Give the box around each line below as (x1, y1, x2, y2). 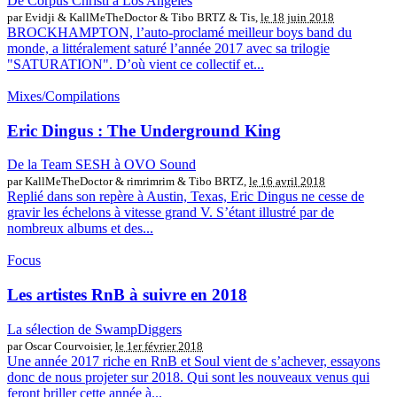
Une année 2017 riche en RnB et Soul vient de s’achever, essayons (7, 353, 380, 369)
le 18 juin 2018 (261, 10, 334, 24)
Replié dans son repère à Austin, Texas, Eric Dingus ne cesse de (7, 189, 364, 205)
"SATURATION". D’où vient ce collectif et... (7, 56, 264, 72)
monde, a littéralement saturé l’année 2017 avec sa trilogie (7, 40, 330, 56)
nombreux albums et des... (7, 221, 153, 237)
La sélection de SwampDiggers (7, 321, 182, 337)
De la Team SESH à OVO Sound (7, 157, 196, 173)
